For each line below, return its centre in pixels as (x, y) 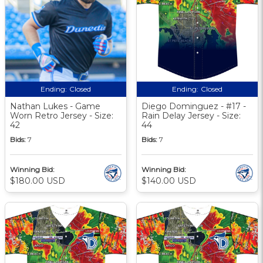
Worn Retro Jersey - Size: (62, 115)
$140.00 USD (169, 181)
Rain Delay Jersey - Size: (191, 115)
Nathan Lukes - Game (55, 106)
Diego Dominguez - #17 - (194, 106)
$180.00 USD (38, 181)
